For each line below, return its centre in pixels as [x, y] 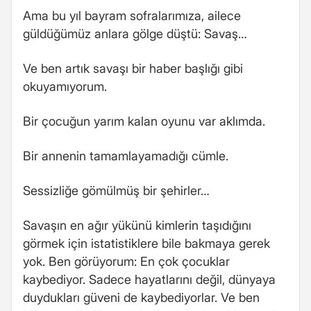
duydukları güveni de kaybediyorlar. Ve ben [141, 297]
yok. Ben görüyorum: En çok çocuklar [126, 261]
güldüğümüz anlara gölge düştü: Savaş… [135, 33]
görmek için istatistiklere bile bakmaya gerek [146, 243]
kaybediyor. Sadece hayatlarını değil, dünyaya [149, 279]
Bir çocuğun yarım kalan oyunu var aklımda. [144, 121]
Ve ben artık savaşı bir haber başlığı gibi [133, 68]
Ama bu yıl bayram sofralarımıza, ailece [132, 15]
